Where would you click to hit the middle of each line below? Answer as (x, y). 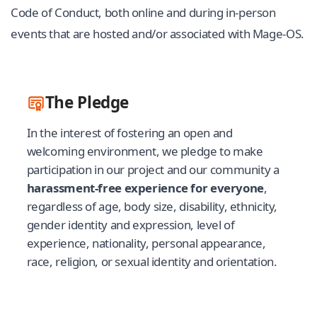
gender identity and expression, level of (131, 225)
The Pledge (87, 103)
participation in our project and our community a (153, 170)
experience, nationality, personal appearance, (146, 243)
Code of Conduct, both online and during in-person (143, 12)
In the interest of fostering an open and (129, 133)
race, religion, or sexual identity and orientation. (152, 262)
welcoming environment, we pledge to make (145, 151)
